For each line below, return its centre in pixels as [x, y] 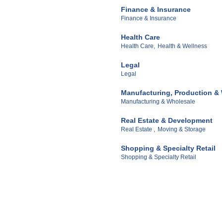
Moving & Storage [182, 130]
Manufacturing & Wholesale [158, 102]
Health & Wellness [182, 46]
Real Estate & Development [167, 121]
